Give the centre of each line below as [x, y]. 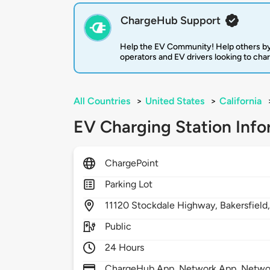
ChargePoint [132, 163]
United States [175, 101]
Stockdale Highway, [176, 206]
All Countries [102, 101]
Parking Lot [129, 184]
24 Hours [125, 248]
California [240, 101]
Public [118, 227]
